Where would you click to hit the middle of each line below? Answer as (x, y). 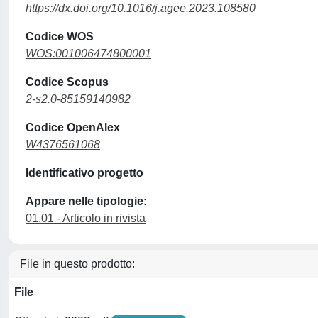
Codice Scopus (67, 82)
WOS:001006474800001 (88, 54)
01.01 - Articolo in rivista (86, 218)
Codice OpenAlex (73, 127)
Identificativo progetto (84, 173)
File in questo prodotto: (77, 264)
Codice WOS (60, 37)
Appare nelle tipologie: (86, 201)
